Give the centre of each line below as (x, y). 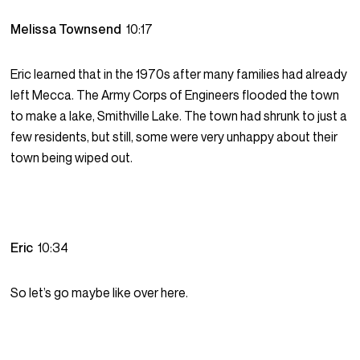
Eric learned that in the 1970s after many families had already (179, 74)
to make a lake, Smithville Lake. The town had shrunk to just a (179, 116)
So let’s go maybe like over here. (100, 293)
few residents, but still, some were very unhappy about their (174, 137)
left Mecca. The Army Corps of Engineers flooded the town (175, 95)
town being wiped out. (72, 158)
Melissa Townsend (69, 29)
